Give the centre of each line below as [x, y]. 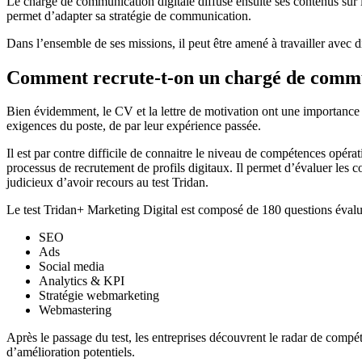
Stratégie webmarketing [99, 296]
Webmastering [75, 310]
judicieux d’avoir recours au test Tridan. [107, 183]
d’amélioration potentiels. [71, 352]
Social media [72, 267]
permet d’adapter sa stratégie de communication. [129, 15]
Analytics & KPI [82, 281]
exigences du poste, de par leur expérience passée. [134, 126]
